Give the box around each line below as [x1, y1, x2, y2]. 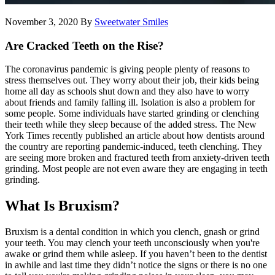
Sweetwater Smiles [95, 17, 168, 27]
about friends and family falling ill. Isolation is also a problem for [5, 97, 255, 108]
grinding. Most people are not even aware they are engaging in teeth [5, 163, 268, 174]
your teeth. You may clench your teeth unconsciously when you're [5, 238, 260, 249]
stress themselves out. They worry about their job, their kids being [5, 75, 259, 86]
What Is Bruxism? [5, 198, 120, 214]
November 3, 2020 [5, 17, 78, 27]
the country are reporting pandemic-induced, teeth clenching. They [5, 141, 262, 152]
